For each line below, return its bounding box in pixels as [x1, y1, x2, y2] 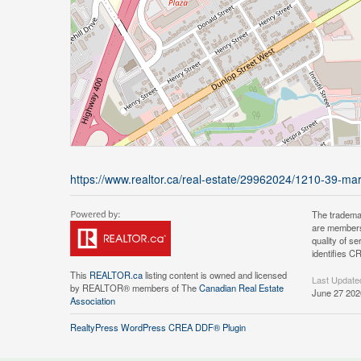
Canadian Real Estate [199, 281, 284, 294]
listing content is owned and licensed [143, 268, 287, 281]
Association [70, 294, 115, 307]
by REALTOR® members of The [70, 281, 199, 294]
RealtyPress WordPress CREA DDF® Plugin [70, 321, 246, 334]
